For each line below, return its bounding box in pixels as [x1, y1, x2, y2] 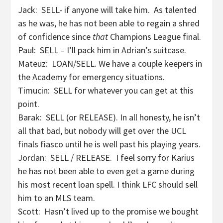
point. [18, 98, 39, 110]
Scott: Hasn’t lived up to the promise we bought [18, 206, 199, 217]
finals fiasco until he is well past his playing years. [18, 138, 201, 150]
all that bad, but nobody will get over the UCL [18, 125, 186, 136]
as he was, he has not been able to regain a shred [18, 17, 200, 29]
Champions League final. [108, 31, 201, 42]
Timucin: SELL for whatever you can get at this [18, 85, 194, 96]
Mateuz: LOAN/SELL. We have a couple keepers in [18, 58, 202, 69]
